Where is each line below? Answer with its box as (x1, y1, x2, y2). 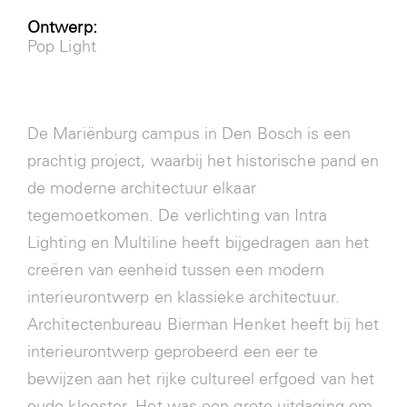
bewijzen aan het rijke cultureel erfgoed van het (26, 371, 375, 388)
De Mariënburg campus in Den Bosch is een (26, 125, 352, 143)
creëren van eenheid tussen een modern (26, 262, 325, 279)
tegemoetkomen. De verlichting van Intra (26, 207, 328, 224)
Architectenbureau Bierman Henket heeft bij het (26, 316, 380, 333)
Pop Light (26, 38, 96, 55)
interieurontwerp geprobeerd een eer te (26, 343, 319, 361)
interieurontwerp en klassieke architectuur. (26, 289, 340, 306)
